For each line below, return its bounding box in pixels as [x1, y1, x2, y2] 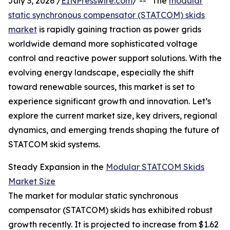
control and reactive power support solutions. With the [8, 53, 222, 64]
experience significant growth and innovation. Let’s [8, 96, 211, 107]
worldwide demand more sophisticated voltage [8, 39, 198, 49]
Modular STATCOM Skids [106, 162, 204, 172]
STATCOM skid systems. [8, 139, 100, 150]
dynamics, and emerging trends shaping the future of [8, 125, 219, 136]
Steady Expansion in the [8, 162, 106, 172]
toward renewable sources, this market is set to [8, 82, 195, 92]
